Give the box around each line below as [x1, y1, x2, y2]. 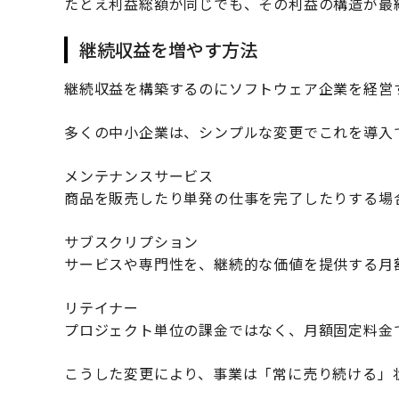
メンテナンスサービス [64, 165, 214, 187]
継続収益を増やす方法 [78, 37, 257, 63]
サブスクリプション [64, 231, 199, 253]
